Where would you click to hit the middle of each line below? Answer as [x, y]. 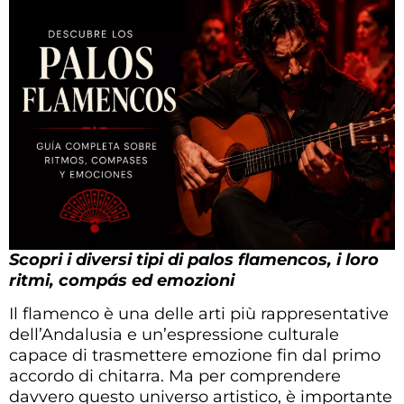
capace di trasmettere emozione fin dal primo [195, 355]
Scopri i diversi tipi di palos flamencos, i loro [194, 259]
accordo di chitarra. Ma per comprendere [175, 376]
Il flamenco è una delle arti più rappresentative [199, 313]
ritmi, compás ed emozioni [122, 280]
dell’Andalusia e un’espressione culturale [174, 334]
